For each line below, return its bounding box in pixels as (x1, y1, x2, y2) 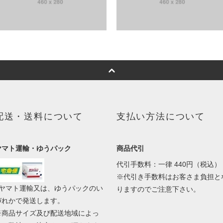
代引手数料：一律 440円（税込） (116, 160, 221, 169)
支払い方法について (116, 111, 205, 122)
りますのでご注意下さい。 (116, 185, 200, 194)
